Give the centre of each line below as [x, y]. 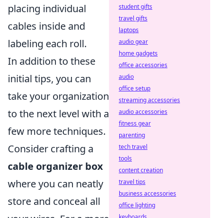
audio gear [133, 42]
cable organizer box [55, 166]
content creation [141, 170]
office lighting [137, 205]
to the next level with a [58, 114]
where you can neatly [55, 184]
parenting [132, 135]
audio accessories [143, 112]
